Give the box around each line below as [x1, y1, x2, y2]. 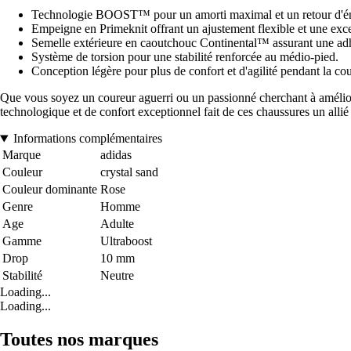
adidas [100, 148, 132, 162]
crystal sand [100, 165, 158, 179]
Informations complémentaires [13, 132, 162, 146]
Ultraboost [100, 234, 152, 248]
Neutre [100, 269, 134, 283]
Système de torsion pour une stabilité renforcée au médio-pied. [31, 50, 338, 64]
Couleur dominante [2, 183, 97, 197]
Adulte [100, 217, 134, 231]
